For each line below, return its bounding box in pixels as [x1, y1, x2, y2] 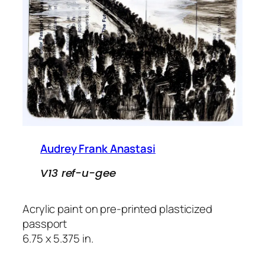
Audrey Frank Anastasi [40, 141, 156, 157]
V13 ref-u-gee [40, 165, 116, 180]
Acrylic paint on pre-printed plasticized [22, 201, 212, 217]
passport [22, 216, 67, 232]
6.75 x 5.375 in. [22, 231, 93, 247]
